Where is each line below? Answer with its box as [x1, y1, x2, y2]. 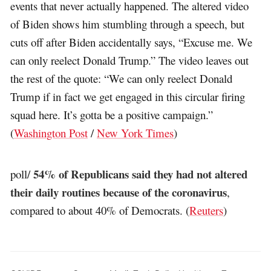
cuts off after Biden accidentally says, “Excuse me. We [10, 34, 253, 50]
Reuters [189, 202, 224, 218]
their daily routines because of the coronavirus [10, 183, 227, 200]
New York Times [97, 125, 174, 141]
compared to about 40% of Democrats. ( [10, 202, 190, 218]
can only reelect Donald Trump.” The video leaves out [10, 53, 249, 68]
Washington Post [14, 125, 88, 141]
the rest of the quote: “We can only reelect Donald [10, 71, 233, 87]
